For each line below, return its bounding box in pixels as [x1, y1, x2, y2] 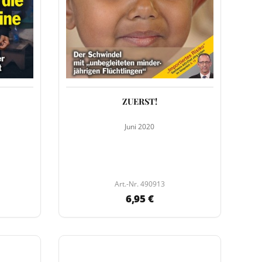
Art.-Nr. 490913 [114, 179, 165, 189]
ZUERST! [122, 95, 157, 107]
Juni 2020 [125, 121, 155, 132]
